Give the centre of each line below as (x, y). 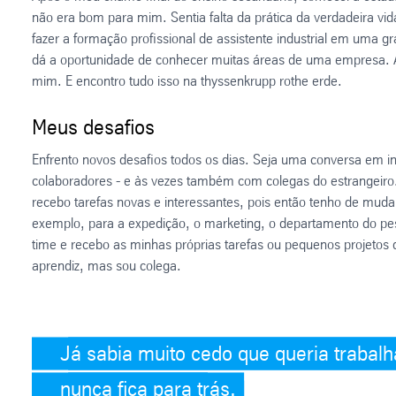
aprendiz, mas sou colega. (107, 265)
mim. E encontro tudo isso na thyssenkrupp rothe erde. (187, 80)
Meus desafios (93, 127)
